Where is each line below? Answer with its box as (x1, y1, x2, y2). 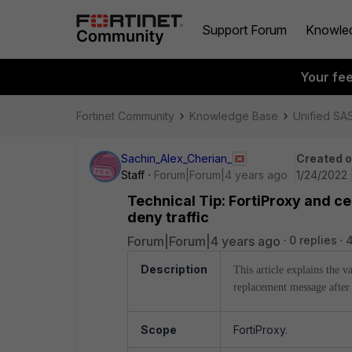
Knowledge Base (189, 109, 278, 123)
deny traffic (127, 209, 209, 225)
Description (141, 262, 207, 276)
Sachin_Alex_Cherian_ (121, 152, 232, 165)
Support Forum (202, 21, 287, 38)
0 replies (289, 233, 337, 247)
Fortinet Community (76, 109, 174, 123)
